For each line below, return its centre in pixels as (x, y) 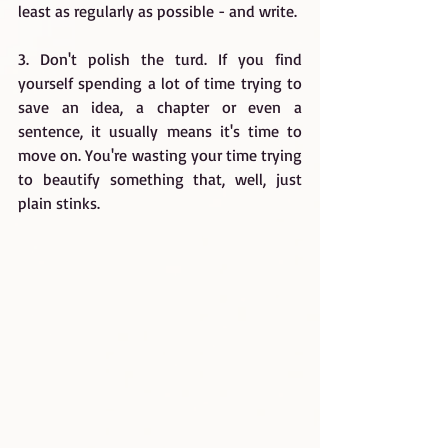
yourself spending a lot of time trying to (160, 83)
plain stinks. (59, 203)
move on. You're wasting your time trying (160, 155)
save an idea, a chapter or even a (160, 107)
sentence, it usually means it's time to (160, 131)
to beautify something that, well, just (160, 179)
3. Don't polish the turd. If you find (160, 59)
